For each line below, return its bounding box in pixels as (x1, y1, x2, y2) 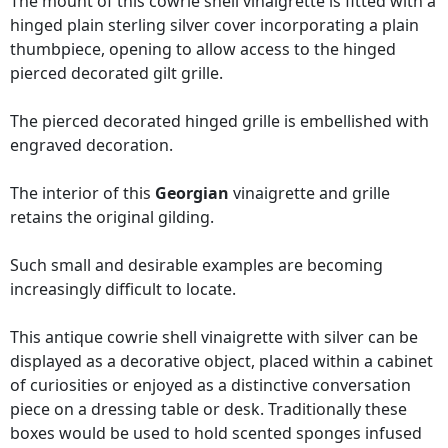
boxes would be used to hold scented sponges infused (10, 422, 422, 445)
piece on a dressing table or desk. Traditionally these (10, 398, 407, 421)
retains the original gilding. (10, 206, 214, 229)
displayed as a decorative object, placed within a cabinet (10, 350, 433, 373)
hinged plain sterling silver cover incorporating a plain (10, 14, 419, 37)
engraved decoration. (10, 134, 173, 157)
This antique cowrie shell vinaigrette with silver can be (10, 326, 418, 349)
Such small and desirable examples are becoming (10, 254, 383, 277)
